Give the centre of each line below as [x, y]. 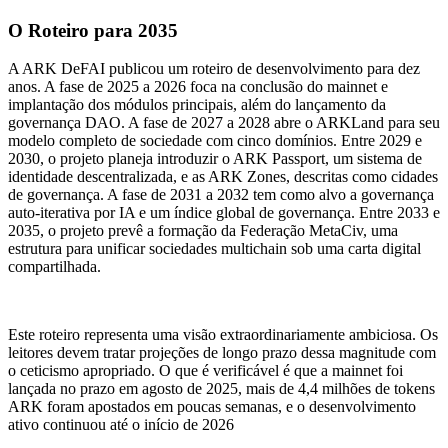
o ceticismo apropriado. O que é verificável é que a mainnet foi [205, 371]
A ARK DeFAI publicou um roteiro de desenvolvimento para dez [214, 69]
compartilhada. [54, 267]
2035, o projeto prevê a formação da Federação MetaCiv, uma [203, 231]
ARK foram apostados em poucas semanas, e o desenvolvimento [212, 407]
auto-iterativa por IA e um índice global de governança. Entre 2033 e [224, 213]
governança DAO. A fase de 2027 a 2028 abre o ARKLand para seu [224, 123]
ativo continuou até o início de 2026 [121, 425]
